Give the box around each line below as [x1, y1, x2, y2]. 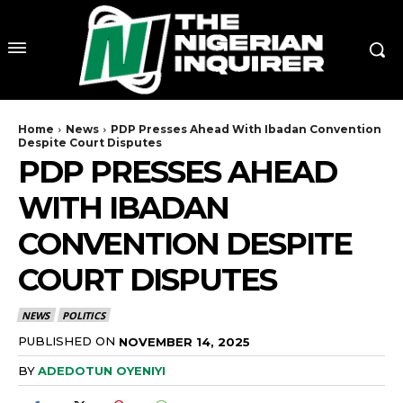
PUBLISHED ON [18, 333, 115, 348]
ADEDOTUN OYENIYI [38, 363, 166, 379]
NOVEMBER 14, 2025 [119, 334, 250, 349]
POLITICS [62, 308, 105, 322]
